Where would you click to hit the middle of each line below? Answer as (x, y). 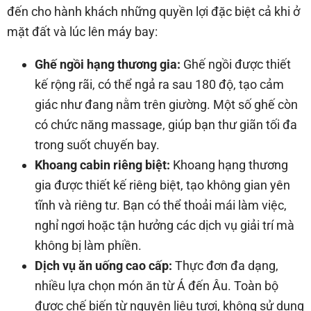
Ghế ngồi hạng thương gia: (108, 64)
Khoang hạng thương (230, 165)
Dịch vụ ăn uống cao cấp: (105, 265)
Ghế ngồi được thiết (236, 64)
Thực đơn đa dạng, (227, 265)
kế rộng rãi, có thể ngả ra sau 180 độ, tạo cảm (159, 84)
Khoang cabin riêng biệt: (104, 165)
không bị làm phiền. (88, 245)
